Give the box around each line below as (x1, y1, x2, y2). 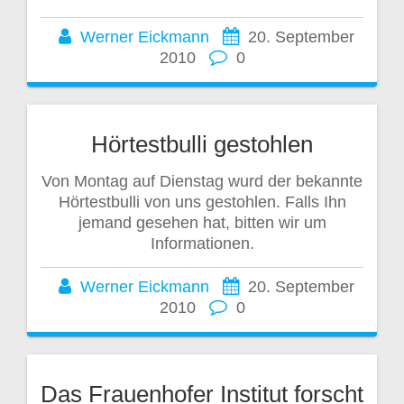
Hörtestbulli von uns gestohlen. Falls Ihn (58, 192, 346, 211)
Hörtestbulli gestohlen (91, 131, 313, 157)
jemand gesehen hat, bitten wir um (78, 213, 326, 232)
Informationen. (150, 234, 254, 252)
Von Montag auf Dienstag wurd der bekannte (41, 171, 363, 190)
